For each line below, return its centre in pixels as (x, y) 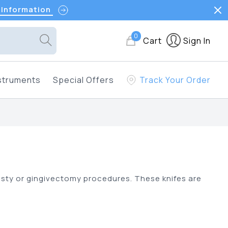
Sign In (197, 41)
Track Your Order (175, 80)
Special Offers (83, 80)
